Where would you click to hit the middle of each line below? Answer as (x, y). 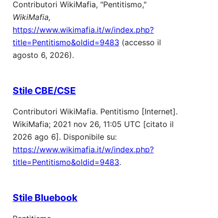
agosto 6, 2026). (43, 55)
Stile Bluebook (45, 197)
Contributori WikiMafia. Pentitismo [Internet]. (95, 112)
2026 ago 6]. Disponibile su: (65, 137)
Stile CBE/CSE (44, 90)
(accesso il (140, 43)
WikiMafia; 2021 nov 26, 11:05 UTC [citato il (93, 124)
